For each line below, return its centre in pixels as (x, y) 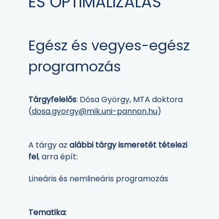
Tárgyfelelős (52, 100)
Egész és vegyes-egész (109, 46)
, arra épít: (58, 157)
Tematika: (47, 212)
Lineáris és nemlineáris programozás (98, 178)
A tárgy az (49, 145)
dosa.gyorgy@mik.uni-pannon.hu (95, 111)
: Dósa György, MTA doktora (130, 100)
